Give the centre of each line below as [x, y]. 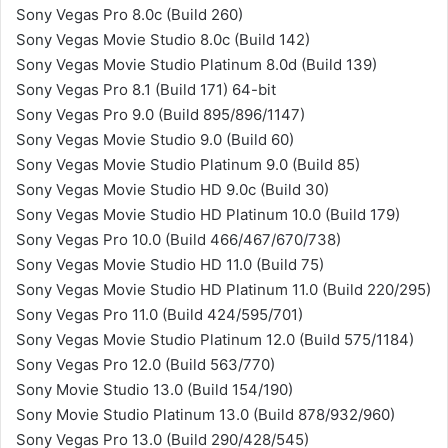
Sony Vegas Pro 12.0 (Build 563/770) [145, 364]
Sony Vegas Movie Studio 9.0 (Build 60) [155, 139]
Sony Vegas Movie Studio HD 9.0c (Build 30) [172, 189]
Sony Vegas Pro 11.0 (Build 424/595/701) [159, 314]
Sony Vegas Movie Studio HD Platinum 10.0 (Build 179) [208, 214]
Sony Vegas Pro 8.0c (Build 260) [129, 14]
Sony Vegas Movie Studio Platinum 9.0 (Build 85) [188, 164]
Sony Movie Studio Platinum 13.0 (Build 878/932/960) [205, 414]
